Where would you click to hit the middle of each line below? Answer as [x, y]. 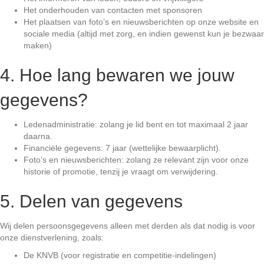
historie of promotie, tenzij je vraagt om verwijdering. [121, 171]
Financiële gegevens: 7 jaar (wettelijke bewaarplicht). [122, 148]
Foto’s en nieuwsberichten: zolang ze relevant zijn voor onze [136, 159]
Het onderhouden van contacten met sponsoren [113, 10]
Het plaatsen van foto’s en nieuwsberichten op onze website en [141, 22]
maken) [38, 45]
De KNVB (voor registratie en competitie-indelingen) [120, 255]
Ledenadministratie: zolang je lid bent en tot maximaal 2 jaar [136, 124]
